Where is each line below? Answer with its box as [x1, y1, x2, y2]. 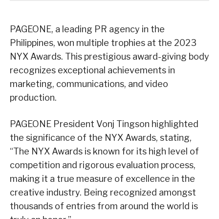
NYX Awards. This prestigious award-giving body [10, 51, 209, 62]
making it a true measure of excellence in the [10, 174, 195, 184]
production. [10, 92, 57, 103]
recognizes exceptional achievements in [10, 65, 175, 76]
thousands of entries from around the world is [10, 201, 198, 212]
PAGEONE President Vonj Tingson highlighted [10, 119, 198, 130]
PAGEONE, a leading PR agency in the [10, 24, 165, 35]
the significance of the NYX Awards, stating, [10, 132, 192, 143]
